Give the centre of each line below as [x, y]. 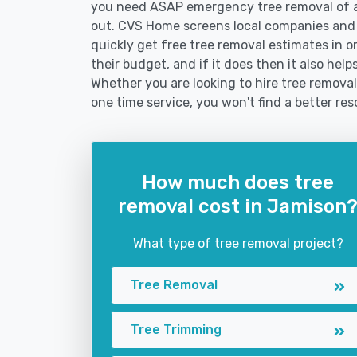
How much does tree [238, 182]
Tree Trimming [176, 330]
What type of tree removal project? [238, 243]
